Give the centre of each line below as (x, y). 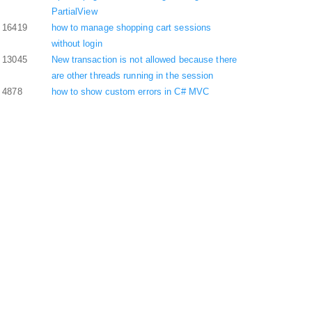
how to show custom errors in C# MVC (130, 92)
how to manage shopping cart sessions (131, 28)
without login (77, 44)
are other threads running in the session (132, 76)
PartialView (74, 11)
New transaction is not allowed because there (144, 60)
